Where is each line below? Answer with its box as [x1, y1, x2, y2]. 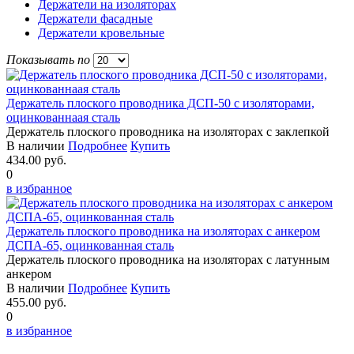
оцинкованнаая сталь [6, 110, 120, 124]
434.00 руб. [6, 153, 66, 167]
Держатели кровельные [38, 25, 164, 40]
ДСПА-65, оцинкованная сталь [6, 238, 174, 252]
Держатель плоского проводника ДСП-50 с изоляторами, [6, 96, 314, 110]
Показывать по [6, 52, 90, 66]
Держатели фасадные [38, 11, 153, 25]
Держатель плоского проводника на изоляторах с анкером [6, 224, 320, 238]
